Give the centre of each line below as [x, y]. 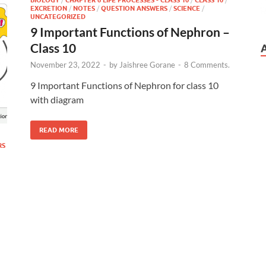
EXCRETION [49, 8]
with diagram [57, 99]
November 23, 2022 [65, 64]
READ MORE [59, 130]
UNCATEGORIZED [58, 16]
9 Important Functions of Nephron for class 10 [124, 85]
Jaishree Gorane [147, 64]
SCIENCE [187, 8]
